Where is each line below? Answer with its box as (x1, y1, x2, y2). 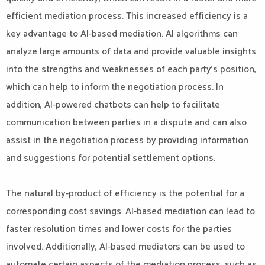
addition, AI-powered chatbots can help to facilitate (6, 97, 220, 113)
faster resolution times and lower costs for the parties (6, 221, 232, 237)
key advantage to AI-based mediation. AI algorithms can (6, 26, 238, 42)
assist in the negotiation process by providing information (6, 132, 248, 148)
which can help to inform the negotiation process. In (6, 79, 224, 95)
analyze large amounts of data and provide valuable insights (6, 44, 256, 60)
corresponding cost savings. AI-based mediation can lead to (6, 203, 255, 219)
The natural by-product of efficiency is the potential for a (6, 186, 244, 202)
